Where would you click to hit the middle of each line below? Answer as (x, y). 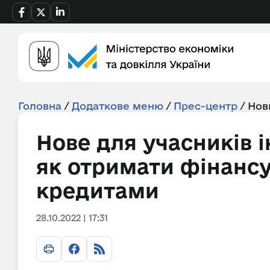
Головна (40, 106)
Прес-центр (206, 106)
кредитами (98, 190)
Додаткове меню (118, 106)
